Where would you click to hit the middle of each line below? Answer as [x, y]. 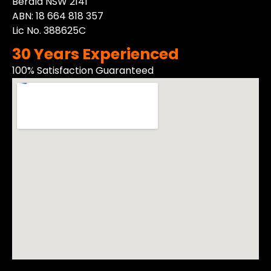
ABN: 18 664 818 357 [58, 16]
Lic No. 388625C [49, 30]
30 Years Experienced [96, 54]
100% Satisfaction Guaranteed [83, 71]
